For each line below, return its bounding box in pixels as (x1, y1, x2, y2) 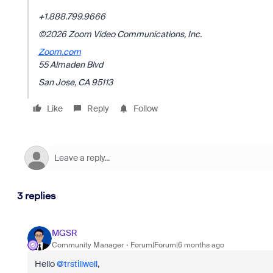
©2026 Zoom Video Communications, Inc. (38, 29, 202, 40)
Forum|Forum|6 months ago (130, 239, 224, 250)
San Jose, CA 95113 (38, 77, 113, 88)
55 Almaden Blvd (38, 59, 103, 70)
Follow (133, 103, 158, 114)
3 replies (16, 190, 56, 202)
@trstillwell (56, 258, 97, 269)
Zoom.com (38, 46, 81, 57)
